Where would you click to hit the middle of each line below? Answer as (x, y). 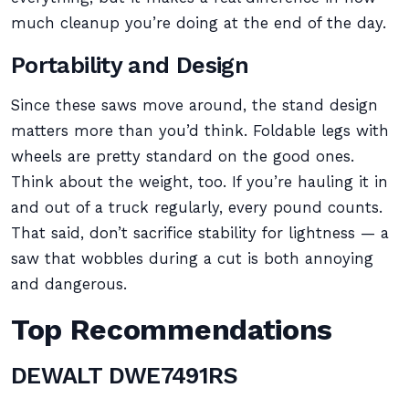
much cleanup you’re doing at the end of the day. (199, 23)
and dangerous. (69, 284)
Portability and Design (130, 65)
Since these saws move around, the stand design (194, 105)
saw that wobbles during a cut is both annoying (192, 259)
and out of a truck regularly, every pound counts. (197, 208)
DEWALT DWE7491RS (124, 375)
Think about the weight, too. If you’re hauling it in (199, 182)
